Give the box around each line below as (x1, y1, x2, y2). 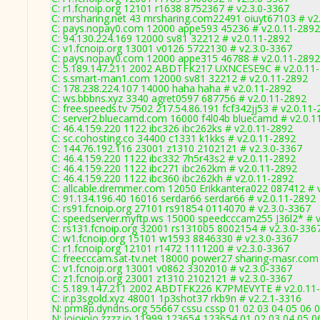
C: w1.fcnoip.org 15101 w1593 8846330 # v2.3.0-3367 (51, 231, 298, 245)
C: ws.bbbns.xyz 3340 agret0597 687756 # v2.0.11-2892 (51, 91, 306, 105)
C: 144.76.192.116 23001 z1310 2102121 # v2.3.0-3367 (51, 141, 302, 155)
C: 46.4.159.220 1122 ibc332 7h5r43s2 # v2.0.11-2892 (51, 151, 296, 165)
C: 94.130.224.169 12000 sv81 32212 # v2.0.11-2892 (51, 31, 290, 45)
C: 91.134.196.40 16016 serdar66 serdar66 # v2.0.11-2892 (51, 191, 316, 205)
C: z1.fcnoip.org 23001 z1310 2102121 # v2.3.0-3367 (51, 271, 292, 285)
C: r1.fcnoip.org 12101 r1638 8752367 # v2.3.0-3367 (51, 1, 289, 15)
